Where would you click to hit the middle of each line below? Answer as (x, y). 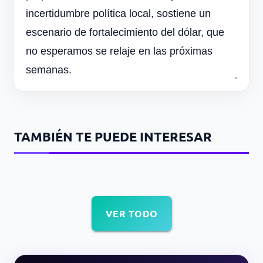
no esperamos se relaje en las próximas (119, 51)
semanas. (49, 70)
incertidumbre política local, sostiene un (118, 14)
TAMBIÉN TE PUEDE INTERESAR (113, 137)
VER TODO (131, 214)
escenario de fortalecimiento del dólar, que (125, 33)
